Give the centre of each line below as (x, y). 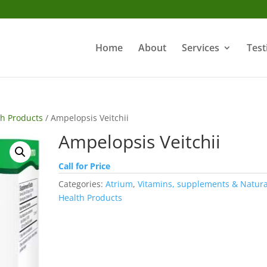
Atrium (119, 184)
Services (201, 48)
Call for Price (85, 166)
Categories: (82, 184)
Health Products (91, 198)
